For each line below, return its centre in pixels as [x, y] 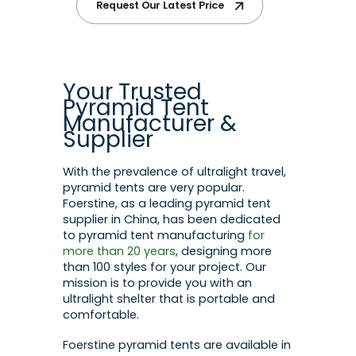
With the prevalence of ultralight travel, [174, 172]
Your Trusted [132, 92]
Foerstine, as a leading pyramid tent [167, 204]
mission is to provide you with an [157, 283]
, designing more [224, 252]
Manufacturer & [150, 124]
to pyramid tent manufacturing [155, 236]
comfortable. [101, 315]
